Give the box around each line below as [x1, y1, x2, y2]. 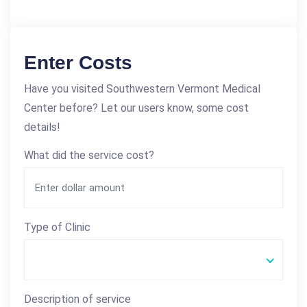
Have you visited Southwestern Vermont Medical [24, 82, 260, 96]
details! [24, 121, 60, 134]
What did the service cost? [24, 149, 154, 162]
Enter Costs [24, 52, 132, 74]
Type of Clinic [24, 221, 90, 234]
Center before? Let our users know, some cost [24, 101, 249, 115]
